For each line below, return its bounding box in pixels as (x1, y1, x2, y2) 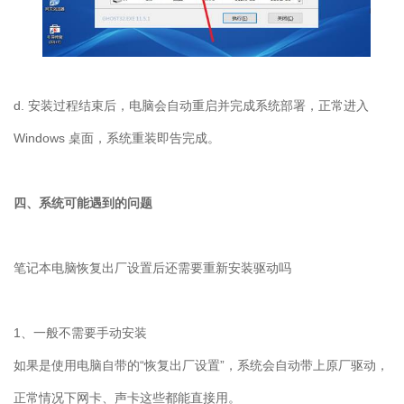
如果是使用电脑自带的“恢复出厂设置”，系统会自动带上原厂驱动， (14, 357, 389, 372)
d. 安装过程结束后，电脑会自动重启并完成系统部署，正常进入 (14, 97, 369, 113)
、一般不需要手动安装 (21, 325, 147, 340)
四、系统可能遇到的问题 (14, 195, 152, 210)
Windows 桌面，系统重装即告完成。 (14, 130, 220, 145)
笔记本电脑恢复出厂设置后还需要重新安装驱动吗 (14, 260, 291, 275)
